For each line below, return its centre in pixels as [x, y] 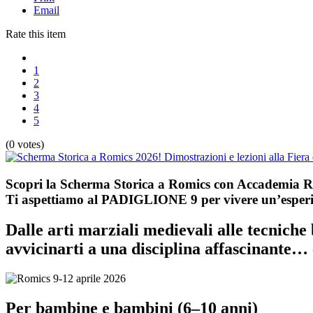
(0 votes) [25, 144]
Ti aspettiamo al [53, 199]
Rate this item [36, 34]
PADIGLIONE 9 [150, 199]
